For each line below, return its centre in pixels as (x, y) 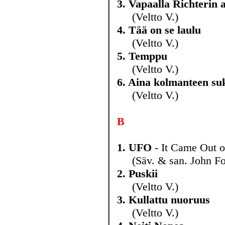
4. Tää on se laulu (159, 30)
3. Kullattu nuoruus (163, 200)
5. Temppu (142, 56)
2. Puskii (137, 174)
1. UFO (134, 147)
